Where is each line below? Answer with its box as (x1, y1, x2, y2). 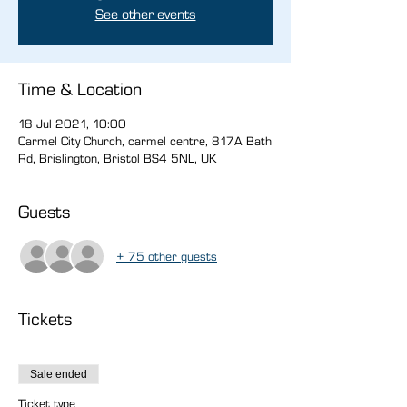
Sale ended (30, 368, 87, 381)
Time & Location (18, 78, 142, 100)
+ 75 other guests (116, 248, 217, 263)
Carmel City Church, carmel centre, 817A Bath (18, 134, 272, 148)
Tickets (18, 308, 72, 330)
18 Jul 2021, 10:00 (18, 116, 126, 131)
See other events (94, 5, 196, 23)
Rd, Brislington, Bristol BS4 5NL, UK (18, 151, 216, 165)
